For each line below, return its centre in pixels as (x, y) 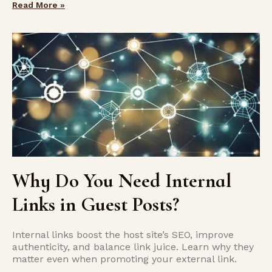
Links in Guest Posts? (96, 204)
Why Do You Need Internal (122, 181)
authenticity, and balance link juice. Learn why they (133, 247)
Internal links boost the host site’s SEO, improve (123, 235)
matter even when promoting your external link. (124, 259)
